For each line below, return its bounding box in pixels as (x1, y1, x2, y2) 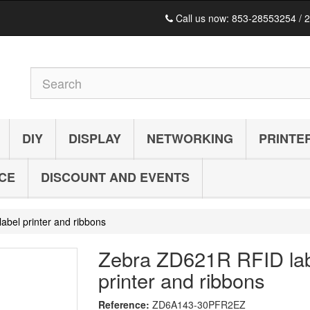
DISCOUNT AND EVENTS (41, 168, 190, 186)
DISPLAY (69, 129, 121, 147)
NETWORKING (147, 129, 233, 147)
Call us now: (173, 11, 232, 25)
